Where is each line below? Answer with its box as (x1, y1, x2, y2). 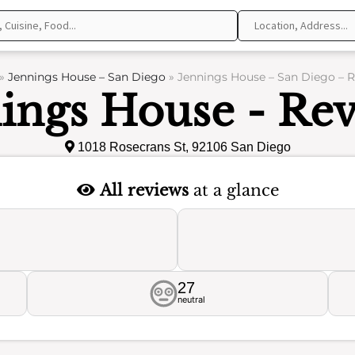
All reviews (99, 181, 189, 200)
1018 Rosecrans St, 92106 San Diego (74, 140, 291, 154)
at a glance (188, 181, 279, 200)
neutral (177, 294, 205, 305)
